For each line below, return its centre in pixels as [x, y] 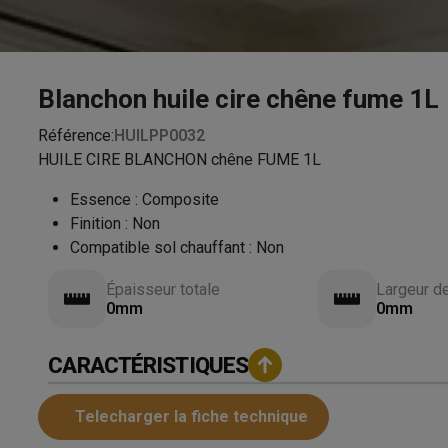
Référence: [76, 135]
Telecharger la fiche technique [192, 416]
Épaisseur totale [163, 289]
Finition [96, 223]
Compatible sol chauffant [158, 247]
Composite [181, 199]
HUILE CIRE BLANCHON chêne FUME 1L [180, 159]
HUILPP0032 [160, 135]
